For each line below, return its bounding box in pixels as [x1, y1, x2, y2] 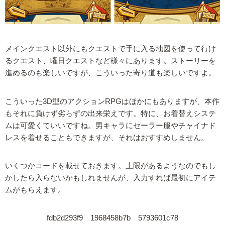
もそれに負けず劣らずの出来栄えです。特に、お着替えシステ [5, 109, 216, 118]
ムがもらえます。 [5, 185, 65, 194]
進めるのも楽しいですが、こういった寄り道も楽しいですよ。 [5, 69, 216, 77]
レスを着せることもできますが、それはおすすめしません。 [5, 133, 208, 142]
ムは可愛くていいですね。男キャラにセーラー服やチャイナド [5, 121, 216, 130]
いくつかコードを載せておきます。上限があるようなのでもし [5, 161, 216, 170]
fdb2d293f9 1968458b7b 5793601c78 [47, 214, 178, 222]
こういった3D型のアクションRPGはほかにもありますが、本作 [5, 97, 219, 105]
